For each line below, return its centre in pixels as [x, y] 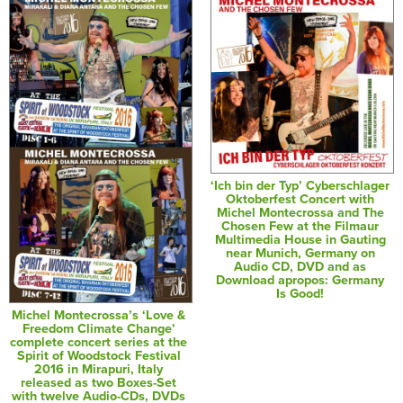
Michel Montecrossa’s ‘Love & [99, 315]
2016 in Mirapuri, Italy [99, 369]
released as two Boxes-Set [99, 382]
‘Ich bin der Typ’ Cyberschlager [300, 186]
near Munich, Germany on [300, 254]
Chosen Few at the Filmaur [300, 227]
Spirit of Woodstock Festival [99, 355]
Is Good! [300, 294]
